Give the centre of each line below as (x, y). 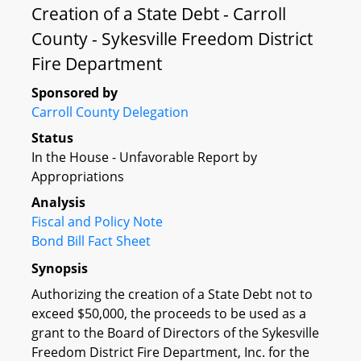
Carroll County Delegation (110, 112)
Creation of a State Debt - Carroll (159, 14)
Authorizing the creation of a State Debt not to (172, 294)
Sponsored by (75, 93)
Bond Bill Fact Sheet (91, 241)
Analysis (58, 202)
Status (52, 138)
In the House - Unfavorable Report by (144, 157)
